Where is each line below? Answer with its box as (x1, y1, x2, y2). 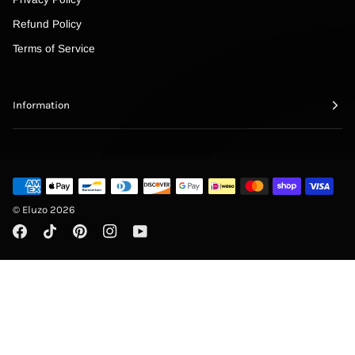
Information (13, 99, 70, 111)
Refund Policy (13, 18, 82, 30)
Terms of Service (13, 43, 95, 55)
